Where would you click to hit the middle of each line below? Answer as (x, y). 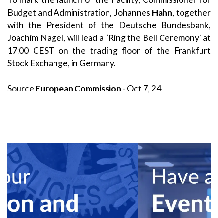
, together (192, 12)
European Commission (78, 89)
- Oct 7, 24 (141, 89)
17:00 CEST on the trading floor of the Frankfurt (109, 50)
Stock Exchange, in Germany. (62, 63)
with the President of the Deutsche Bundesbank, (109, 25)
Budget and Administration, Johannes (80, 12)
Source (21, 89)
